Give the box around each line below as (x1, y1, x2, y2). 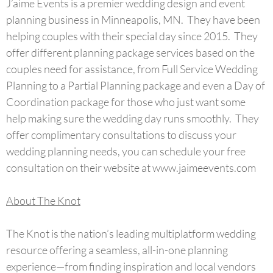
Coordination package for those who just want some (6, 95, 246, 108)
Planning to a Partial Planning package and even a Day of (6, 79, 265, 92)
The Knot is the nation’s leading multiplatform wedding (6, 227, 256, 240)
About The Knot (6, 194, 80, 207)
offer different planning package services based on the (6, 46, 255, 59)
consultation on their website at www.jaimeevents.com (6, 161, 256, 174)
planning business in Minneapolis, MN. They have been (6, 13, 260, 26)
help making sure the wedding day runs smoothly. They (6, 112, 259, 125)
